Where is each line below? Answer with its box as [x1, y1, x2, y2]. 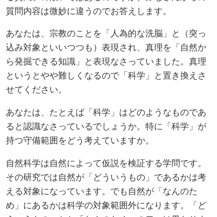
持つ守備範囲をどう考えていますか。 [6, 133, 154, 146]
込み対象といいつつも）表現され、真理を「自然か [6, 41, 206, 53]
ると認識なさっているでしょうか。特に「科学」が [6, 119, 206, 132]
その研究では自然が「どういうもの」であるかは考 [6, 170, 206, 183]
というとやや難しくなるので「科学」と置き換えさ [6, 69, 206, 81]
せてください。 [6, 83, 67, 95]
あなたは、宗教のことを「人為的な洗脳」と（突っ [6, 27, 206, 39]
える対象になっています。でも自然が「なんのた [6, 184, 198, 197]
